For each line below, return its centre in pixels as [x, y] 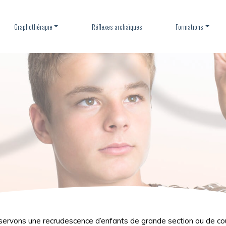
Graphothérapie [33, 26]
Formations [190, 26]
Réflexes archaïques [117, 26]
